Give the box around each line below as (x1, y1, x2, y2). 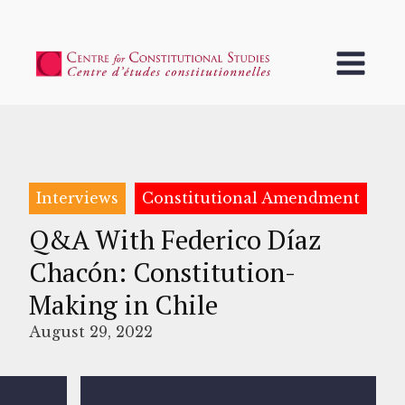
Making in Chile (29, 286, 218, 322)
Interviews (36, 188, 118, 207)
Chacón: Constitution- (29, 253, 296, 289)
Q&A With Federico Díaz (29, 221, 322, 257)
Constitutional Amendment (142, 188, 360, 207)
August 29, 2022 (29, 322, 153, 341)
